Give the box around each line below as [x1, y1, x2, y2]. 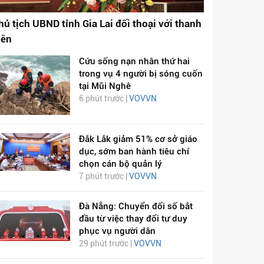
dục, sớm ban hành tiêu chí [78, 146, 189, 157]
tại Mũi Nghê [78, 80, 131, 91]
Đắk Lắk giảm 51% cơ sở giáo [78, 134, 197, 145]
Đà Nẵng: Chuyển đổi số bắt [78, 201, 193, 212]
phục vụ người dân [78, 226, 156, 237]
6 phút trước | [78, 93, 129, 103]
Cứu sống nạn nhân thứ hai [78, 55, 190, 67]
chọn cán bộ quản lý [78, 159, 162, 170]
